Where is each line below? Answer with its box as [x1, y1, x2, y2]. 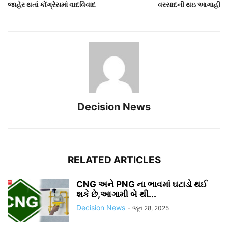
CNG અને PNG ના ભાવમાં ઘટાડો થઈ [76, 179, 207, 189]
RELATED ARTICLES [67, 154, 161, 166]
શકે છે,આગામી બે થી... [76, 189, 156, 199]
